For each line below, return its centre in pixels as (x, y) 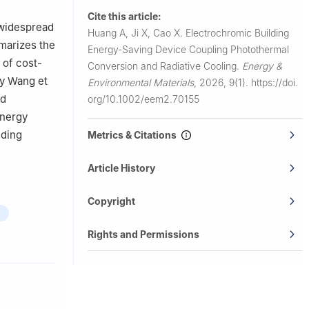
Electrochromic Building (237, 32)
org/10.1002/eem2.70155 (143, 99)
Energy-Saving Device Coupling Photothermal (188, 49)
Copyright (111, 201)
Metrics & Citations (134, 134)
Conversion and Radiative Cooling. (165, 66)
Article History (121, 168)
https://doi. (275, 82)
